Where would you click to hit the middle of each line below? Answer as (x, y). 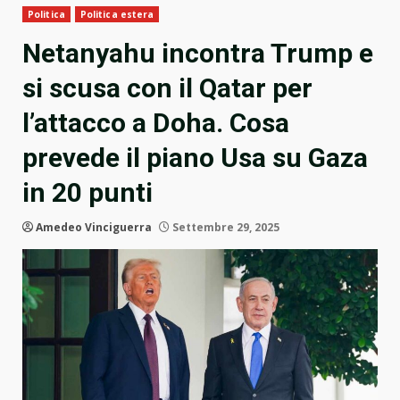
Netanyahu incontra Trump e (198, 54)
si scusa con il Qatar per (167, 88)
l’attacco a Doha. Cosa (156, 123)
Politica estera (117, 15)
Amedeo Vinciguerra (94, 228)
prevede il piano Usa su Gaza (195, 158)
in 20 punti (87, 193)
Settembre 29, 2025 (225, 228)
